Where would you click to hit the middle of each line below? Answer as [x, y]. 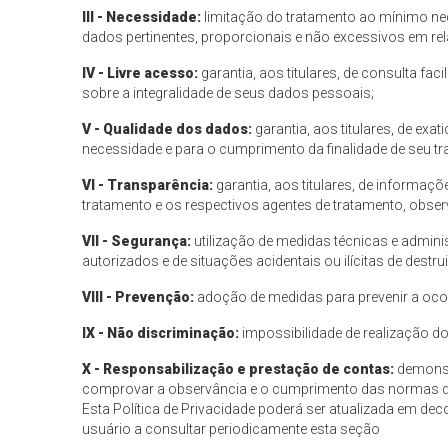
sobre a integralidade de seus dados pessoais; [228, 93]
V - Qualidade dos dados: [169, 129]
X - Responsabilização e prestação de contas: [238, 369]
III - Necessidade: [143, 17]
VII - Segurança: [137, 241]
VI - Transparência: [149, 185]
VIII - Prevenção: [138, 297]
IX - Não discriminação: [161, 333]
